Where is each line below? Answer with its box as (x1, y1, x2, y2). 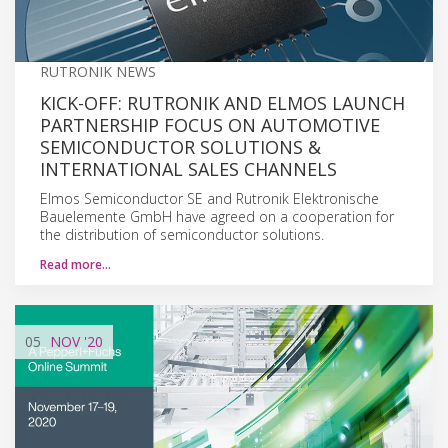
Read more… (40, 255, 111, 273)
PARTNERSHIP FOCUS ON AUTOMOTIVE (40, 112, 380, 137)
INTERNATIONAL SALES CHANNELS (40, 156, 337, 181)
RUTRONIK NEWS (40, 61, 156, 81)
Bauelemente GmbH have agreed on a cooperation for (40, 206, 394, 226)
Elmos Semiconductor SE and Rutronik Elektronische (40, 188, 379, 208)
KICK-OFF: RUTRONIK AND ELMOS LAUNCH (40, 90, 405, 115)
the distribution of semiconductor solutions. (40, 224, 324, 244)
